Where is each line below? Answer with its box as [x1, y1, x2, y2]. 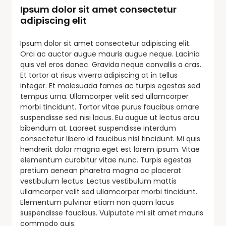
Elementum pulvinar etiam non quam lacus [20, 197, 174, 207]
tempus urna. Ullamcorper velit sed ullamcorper [20, 91, 189, 101]
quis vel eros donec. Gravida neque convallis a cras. [20, 59, 201, 70]
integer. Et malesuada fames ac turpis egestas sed [20, 80, 200, 91]
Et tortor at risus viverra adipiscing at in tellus [20, 70, 178, 80]
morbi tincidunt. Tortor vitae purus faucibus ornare [20, 101, 199, 112]
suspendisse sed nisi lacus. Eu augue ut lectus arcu [20, 112, 199, 123]
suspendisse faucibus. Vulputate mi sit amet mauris [20, 207, 203, 218]
